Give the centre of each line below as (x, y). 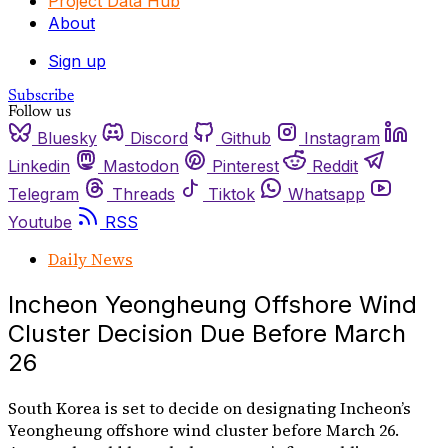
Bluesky (67, 137)
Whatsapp (326, 193)
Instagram (342, 137)
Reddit (335, 165)
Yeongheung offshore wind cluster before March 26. (203, 429)
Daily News (90, 258)
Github (246, 137)
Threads (143, 193)
